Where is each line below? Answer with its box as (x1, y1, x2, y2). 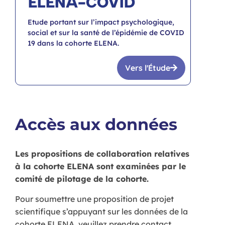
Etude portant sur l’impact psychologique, (28, 17, 174, 27)
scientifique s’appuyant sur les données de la (15, 206, 188, 216)
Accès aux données (15, 115, 177, 135)
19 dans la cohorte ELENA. (28, 38, 121, 48)
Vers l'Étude (125, 63, 170, 73)
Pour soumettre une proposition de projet (15, 193, 174, 204)
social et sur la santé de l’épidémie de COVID (28, 28, 184, 37)
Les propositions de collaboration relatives (15, 149, 189, 159)
